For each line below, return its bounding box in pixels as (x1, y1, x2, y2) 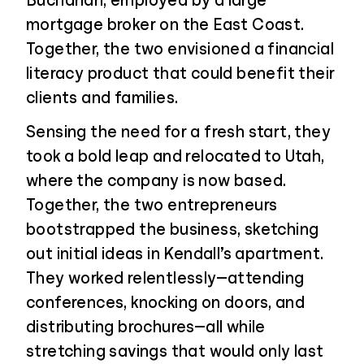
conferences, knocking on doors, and (26, 294, 305, 310)
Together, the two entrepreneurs (26, 197, 278, 213)
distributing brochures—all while (26, 318, 266, 335)
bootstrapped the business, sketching (26, 221, 319, 237)
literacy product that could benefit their (26, 65, 336, 81)
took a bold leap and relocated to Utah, (26, 148, 325, 164)
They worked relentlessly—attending (26, 270, 305, 286)
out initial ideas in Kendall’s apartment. (26, 245, 324, 262)
